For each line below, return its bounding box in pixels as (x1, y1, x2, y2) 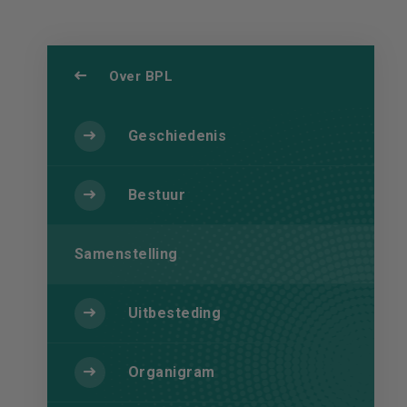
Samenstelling (74, 245, 178, 263)
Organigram (128, 363, 215, 381)
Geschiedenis (128, 127, 227, 144)
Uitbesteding (128, 304, 222, 322)
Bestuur (128, 186, 186, 203)
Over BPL (109, 68, 173, 84)
